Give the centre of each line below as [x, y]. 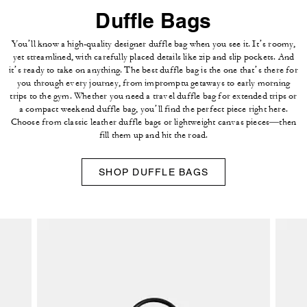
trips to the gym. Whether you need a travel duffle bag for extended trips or [153, 96]
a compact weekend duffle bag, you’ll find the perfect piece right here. [153, 109]
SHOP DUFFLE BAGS [153, 172]
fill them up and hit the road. [153, 135]
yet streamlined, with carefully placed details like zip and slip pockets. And [153, 57]
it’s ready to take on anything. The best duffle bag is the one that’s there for [153, 70]
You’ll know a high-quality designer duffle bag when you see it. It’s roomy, [153, 44]
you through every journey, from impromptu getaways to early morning [153, 83]
